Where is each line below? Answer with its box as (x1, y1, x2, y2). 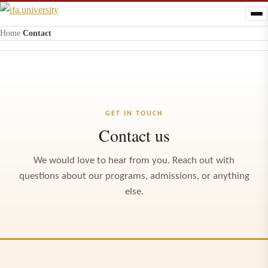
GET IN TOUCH (105, 110, 163, 117)
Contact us (98, 124, 170, 147)
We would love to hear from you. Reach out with (33, 156, 234, 166)
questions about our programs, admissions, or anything (19, 171, 249, 181)
